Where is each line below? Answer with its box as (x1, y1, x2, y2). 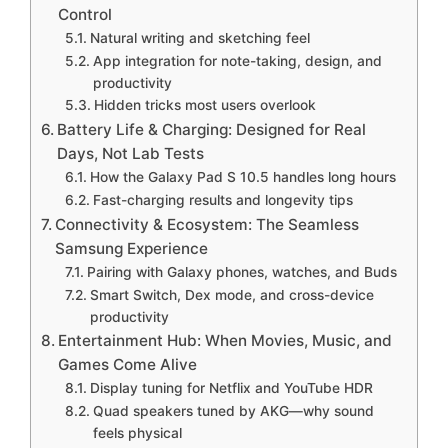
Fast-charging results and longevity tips (92, 191, 353, 208)
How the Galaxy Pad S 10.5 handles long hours (89, 168, 396, 185)
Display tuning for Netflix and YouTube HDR (89, 379, 373, 396)
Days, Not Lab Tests (57, 143, 205, 163)
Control (58, 4, 113, 24)
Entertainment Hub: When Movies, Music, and (58, 330, 393, 350)
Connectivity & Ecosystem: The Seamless (55, 214, 360, 234)
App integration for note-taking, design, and (92, 52, 382, 69)
